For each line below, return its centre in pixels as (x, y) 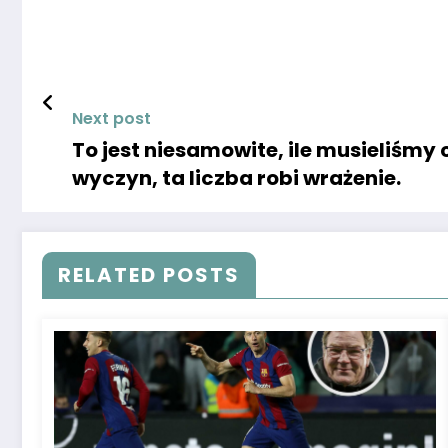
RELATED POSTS (149, 274)
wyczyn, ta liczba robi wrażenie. (236, 177)
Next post (111, 118)
